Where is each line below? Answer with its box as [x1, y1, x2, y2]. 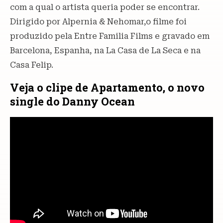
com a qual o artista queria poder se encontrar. [10, 2, 200, 12]
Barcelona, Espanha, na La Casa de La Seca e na [10, 46, 201, 56]
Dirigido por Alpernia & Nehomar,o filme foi [10, 17, 187, 27]
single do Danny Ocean [10, 94, 135, 109]
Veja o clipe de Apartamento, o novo [10, 80, 205, 95]
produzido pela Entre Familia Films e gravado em [10, 31, 210, 41]
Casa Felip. [10, 60, 53, 70]
